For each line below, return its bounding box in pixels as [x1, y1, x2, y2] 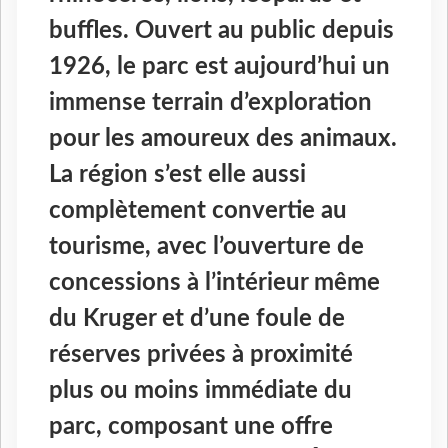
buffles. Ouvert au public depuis [49, 19, 394, 44]
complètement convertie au [49, 199, 347, 224]
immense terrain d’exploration [49, 91, 372, 116]
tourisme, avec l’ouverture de [49, 235, 364, 260]
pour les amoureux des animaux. [49, 127, 397, 152]
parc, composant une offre [49, 415, 333, 440]
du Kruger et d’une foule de [49, 307, 345, 332]
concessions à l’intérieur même [49, 271, 380, 296]
